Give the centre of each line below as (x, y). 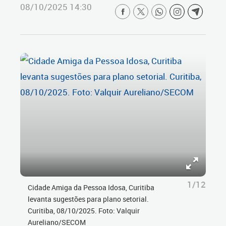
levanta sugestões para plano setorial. (88, 199)
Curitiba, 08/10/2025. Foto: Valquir (84, 211)
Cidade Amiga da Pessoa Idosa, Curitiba (91, 187)
